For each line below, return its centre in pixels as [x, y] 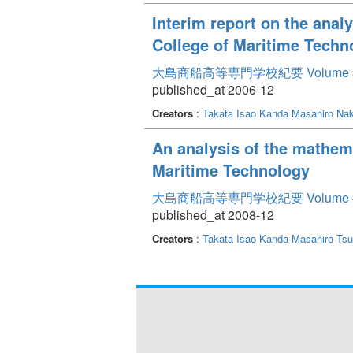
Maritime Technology [231, 169]
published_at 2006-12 [213, 89]
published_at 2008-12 [213, 214]
